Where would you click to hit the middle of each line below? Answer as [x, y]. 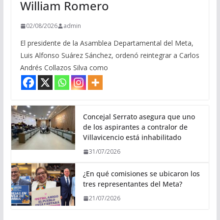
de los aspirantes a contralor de [135, 127]
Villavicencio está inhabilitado [132, 137]
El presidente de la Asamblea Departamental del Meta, [107, 43]
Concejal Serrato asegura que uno [139, 117]
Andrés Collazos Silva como [64, 68]
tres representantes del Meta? [132, 184]
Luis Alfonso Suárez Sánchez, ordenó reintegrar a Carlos [110, 55]
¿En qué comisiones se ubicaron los [141, 174]
